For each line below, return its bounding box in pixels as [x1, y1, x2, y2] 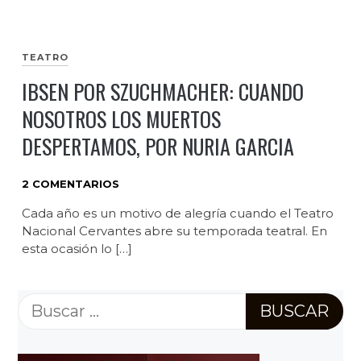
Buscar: [17, 296, 76, 316]
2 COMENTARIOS [21, 177, 119, 191]
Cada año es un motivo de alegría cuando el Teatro [21, 205, 334, 221]
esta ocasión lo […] [21, 240, 132, 256]
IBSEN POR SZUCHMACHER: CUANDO [21, 76, 304, 108]
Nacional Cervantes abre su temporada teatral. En [21, 222, 327, 239]
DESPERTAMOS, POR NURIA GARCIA [21, 131, 294, 163]
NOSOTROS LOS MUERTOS [21, 103, 221, 135]
